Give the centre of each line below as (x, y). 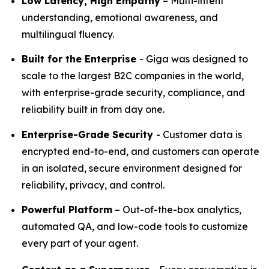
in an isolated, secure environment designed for (132, 168)
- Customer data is (199, 134)
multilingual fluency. (68, 34)
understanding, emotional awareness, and (120, 17)
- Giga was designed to (194, 59)
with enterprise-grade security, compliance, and (133, 93)
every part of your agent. (80, 243)
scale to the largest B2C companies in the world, (133, 76)
